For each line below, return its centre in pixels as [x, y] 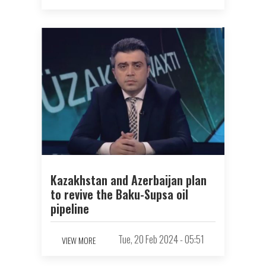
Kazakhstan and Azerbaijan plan [129, 180]
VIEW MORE [79, 240]
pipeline [70, 208]
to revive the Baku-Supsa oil [119, 194]
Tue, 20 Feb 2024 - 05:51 [161, 239]
